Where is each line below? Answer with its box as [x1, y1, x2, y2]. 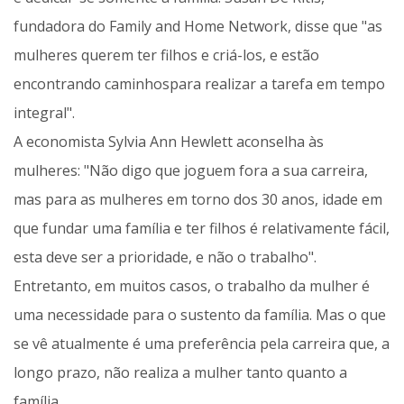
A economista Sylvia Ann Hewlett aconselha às [14, 132, 324, 152]
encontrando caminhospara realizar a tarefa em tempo [14, 74, 385, 95]
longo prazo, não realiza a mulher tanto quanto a [14, 363, 347, 383]
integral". [14, 103, 75, 124]
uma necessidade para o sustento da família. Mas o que [14, 305, 386, 326]
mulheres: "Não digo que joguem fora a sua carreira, [14, 161, 368, 181]
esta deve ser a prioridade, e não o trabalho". [14, 247, 317, 268]
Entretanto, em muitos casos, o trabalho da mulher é [14, 276, 370, 297]
